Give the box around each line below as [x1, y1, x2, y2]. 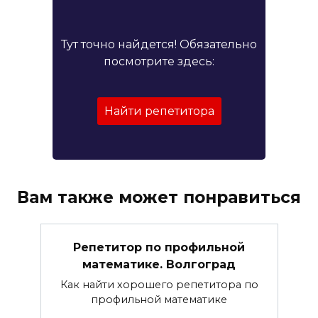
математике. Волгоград [82, 257, 236, 271]
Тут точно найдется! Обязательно [61, 38, 257, 52]
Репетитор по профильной [73, 240, 245, 254]
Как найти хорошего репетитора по [60, 278, 258, 291]
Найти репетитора [104, 104, 214, 119]
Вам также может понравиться [17, 187, 301, 208]
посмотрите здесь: [104, 55, 214, 69]
